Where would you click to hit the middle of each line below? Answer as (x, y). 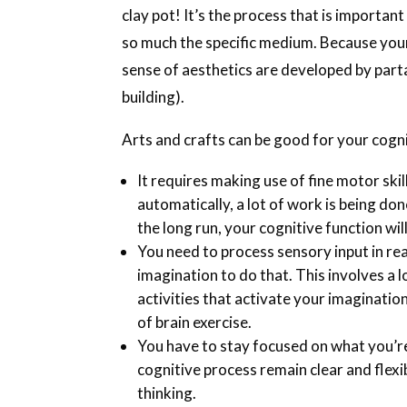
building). (154, 96)
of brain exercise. (195, 322)
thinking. (167, 392)
